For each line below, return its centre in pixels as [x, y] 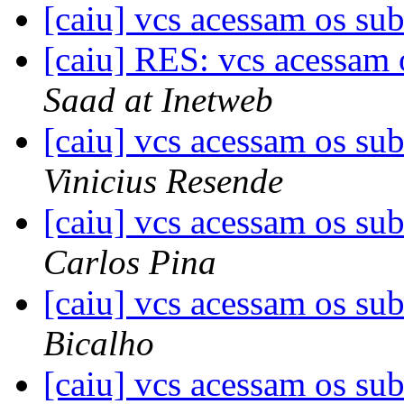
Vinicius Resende [163, 181]
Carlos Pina [130, 262]
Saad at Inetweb [158, 100]
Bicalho [99, 344]
